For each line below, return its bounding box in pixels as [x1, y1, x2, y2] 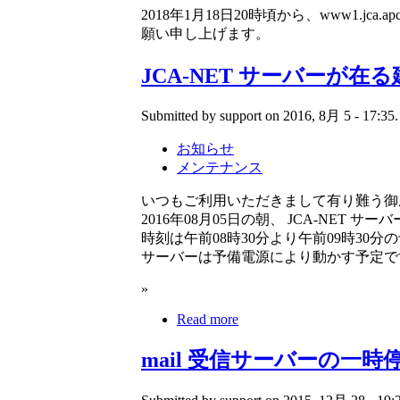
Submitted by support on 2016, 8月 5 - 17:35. [141, 108, 398, 124]
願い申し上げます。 [141, 25, 270, 41]
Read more [177, 312, 238, 328]
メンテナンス [177, 160, 262, 176]
